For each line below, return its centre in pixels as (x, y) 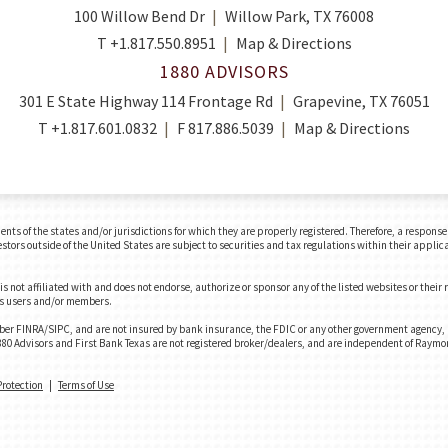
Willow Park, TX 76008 (299, 16)
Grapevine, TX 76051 (361, 101)
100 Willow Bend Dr (139, 16)
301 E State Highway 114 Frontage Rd (145, 101)
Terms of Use (86, 385)
